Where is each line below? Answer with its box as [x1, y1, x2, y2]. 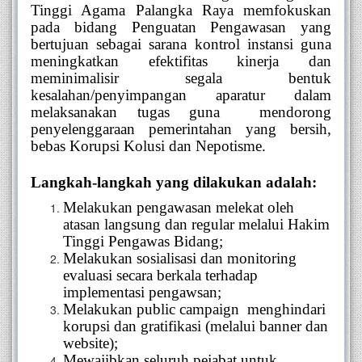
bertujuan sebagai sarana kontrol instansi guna [31, 35, 331, 53]
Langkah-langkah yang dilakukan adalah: [31, 173, 317, 191]
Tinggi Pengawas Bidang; [63, 232, 223, 250]
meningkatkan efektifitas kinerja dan [31, 52, 331, 69]
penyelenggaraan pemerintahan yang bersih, [31, 120, 331, 137]
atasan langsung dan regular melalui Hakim [63, 215, 330, 233]
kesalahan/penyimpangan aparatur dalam [31, 86, 331, 103]
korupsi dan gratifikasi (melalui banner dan [63, 317, 328, 335]
